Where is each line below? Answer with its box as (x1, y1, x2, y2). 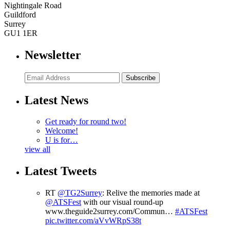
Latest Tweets (25, 164, 97, 178)
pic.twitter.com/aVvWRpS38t (45, 216, 141, 225)
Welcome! (45, 126, 78, 136)
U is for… (45, 136, 78, 145)
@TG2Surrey (57, 188, 102, 198)
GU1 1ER (4, 28, 37, 37)
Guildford (4, 10, 36, 19)
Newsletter (25, 48, 81, 62)
